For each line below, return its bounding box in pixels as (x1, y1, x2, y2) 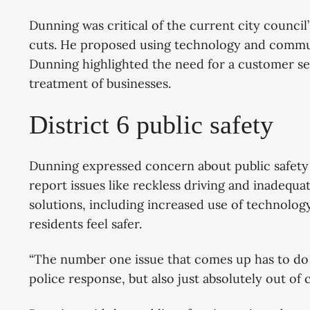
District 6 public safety (29, 110, 273, 140)
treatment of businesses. (29, 75, 171, 92)
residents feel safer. (29, 215, 142, 232)
